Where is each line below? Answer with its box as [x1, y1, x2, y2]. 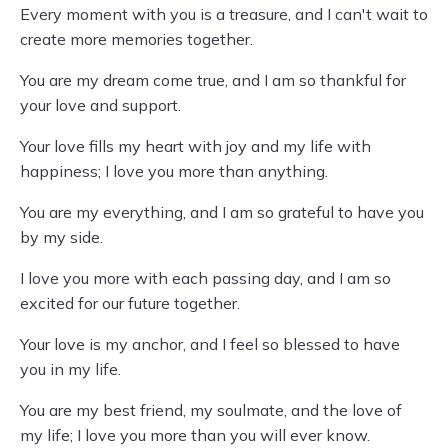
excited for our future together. [20, 293, 240, 313]
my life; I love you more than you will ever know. [20, 425, 370, 445]
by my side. [20, 227, 103, 247]
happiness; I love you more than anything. [20, 161, 328, 181]
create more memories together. [20, 29, 253, 49]
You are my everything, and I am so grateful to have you [20, 202, 424, 222]
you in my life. [20, 359, 121, 379]
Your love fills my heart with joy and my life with [20, 136, 371, 156]
